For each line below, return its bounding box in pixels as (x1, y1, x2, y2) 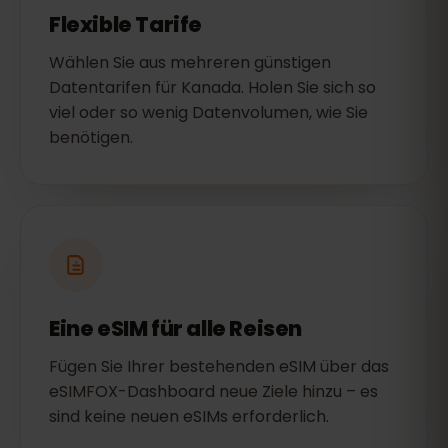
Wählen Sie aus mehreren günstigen (49, 51, 331, 74)
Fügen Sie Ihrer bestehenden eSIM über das (49, 355, 389, 378)
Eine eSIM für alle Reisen (49, 314, 302, 343)
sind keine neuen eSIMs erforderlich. (49, 405, 329, 428)
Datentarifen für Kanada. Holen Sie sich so (49, 76, 376, 99)
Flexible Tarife (49, 10, 202, 39)
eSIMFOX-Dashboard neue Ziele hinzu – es (49, 380, 378, 403)
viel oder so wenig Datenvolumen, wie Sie (49, 101, 368, 124)
